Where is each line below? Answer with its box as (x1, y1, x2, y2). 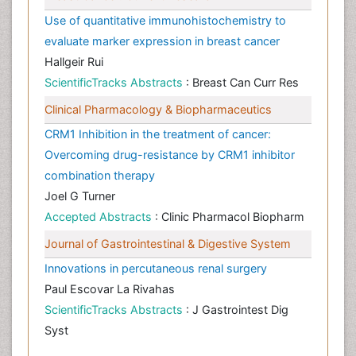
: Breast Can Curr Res (186, 75, 299, 90)
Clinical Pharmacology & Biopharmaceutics (44, 103, 272, 117)
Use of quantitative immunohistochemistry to (44, 14, 286, 28)
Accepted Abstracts (44, 210, 155, 224)
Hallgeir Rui (44, 55, 103, 69)
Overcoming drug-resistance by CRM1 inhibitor (44, 148, 295, 162)
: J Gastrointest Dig (186, 303, 288, 317)
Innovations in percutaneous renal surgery (44, 261, 267, 276)
